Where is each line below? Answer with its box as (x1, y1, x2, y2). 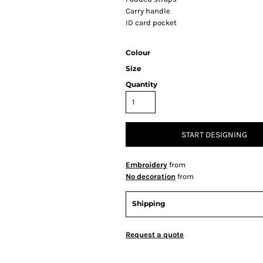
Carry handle (126, 6, 170, 15)
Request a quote (126, 230, 184, 239)
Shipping (132, 199, 165, 208)
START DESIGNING (181, 130, 247, 140)
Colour (126, 48, 150, 57)
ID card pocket (126, 18, 177, 27)
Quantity (126, 80, 157, 89)
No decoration (126, 172, 176, 181)
